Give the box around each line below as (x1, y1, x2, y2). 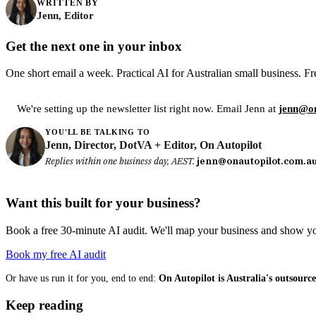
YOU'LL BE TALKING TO (45, 128, 150, 137)
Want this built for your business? (6, 195, 201, 211)
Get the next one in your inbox (6, 38, 182, 54)
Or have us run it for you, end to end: (6, 272, 159, 284)
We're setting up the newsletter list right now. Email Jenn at (17, 103, 279, 115)
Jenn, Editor (37, 9, 94, 21)
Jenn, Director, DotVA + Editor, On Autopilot (45, 139, 262, 152)
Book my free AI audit (6, 248, 106, 261)
